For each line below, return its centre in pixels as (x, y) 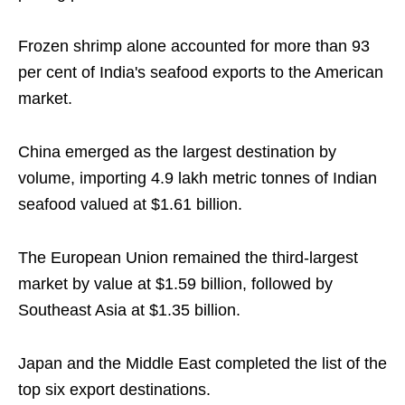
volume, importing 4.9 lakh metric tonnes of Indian (198, 179)
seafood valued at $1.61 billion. (130, 205)
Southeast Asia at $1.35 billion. (129, 311)
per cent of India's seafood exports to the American (201, 73)
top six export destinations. (114, 390)
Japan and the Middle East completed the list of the (202, 364)
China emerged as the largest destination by (177, 152)
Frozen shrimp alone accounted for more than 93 (194, 47)
